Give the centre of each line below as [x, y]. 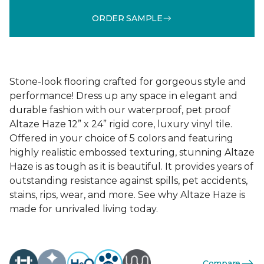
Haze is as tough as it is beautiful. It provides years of [131, 166]
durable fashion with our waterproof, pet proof [120, 110]
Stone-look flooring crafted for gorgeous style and [128, 82]
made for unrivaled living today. [84, 209]
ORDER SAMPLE [127, 18]
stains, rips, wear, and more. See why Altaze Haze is [127, 195]
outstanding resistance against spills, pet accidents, [128, 181]
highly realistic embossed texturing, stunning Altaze [132, 152]
